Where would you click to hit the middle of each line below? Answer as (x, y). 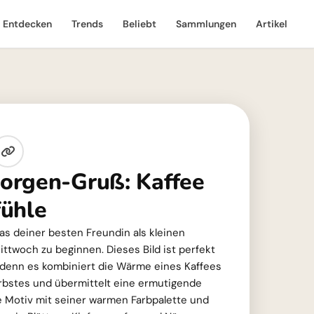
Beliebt (139, 24)
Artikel (272, 24)
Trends (87, 24)
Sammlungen (206, 24)
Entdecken (27, 24)
